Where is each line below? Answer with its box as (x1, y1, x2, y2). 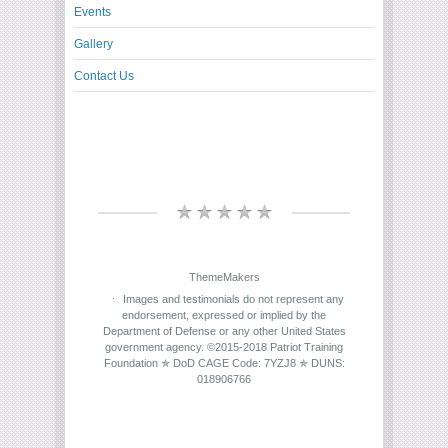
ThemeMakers (188, 271, 260, 284)
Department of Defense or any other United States (102, 325, 346, 338)
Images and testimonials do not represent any (123, 293, 344, 306)
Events (74, 5, 111, 20)
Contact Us (74, 69, 134, 84)
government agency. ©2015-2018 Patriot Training (105, 341, 343, 354)
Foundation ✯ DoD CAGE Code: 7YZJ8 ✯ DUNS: (103, 357, 345, 370)
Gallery (74, 37, 113, 52)
